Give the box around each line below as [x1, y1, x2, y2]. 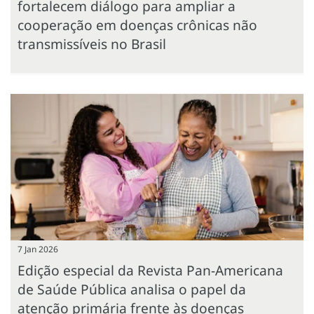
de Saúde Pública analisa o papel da [18, 280, 246, 299]
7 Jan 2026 [18, 243, 58, 256]
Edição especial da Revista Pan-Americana [18, 261, 283, 280]
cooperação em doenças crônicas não [18, 15, 257, 35]
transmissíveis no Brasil [18, 34, 166, 54]
